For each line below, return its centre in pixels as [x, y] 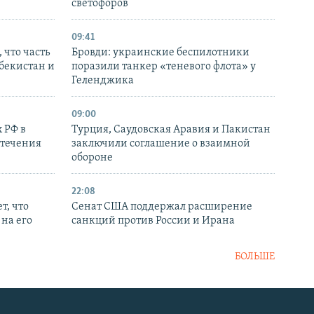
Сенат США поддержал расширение [162, 207]
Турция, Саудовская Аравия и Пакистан [171, 130]
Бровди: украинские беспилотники [161, 53]
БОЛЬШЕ [255, 257]
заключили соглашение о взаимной [161, 144]
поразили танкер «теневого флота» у [164, 67]
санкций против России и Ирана [153, 221]
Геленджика [103, 81]
